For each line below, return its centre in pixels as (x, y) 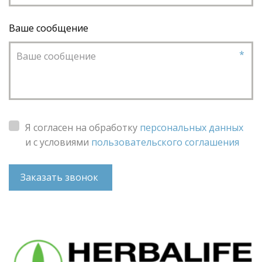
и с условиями (58, 142)
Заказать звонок (61, 177)
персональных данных (192, 128)
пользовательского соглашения (165, 142)
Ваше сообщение (49, 28)
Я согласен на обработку (82, 128)
